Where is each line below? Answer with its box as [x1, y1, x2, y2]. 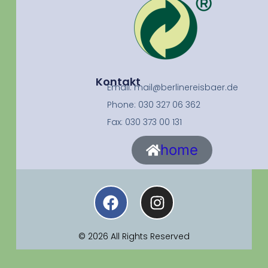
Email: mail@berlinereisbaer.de [107, 81, 239, 93]
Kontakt [96, 74, 141, 89]
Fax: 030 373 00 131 [107, 116, 182, 128]
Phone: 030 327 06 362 [107, 99, 201, 111]
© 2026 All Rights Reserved [78, 230, 190, 243]
